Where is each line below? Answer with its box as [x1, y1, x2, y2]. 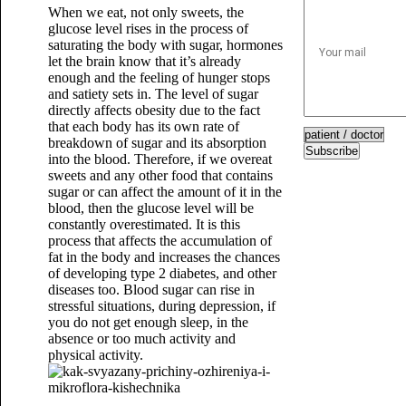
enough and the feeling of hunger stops [47, 70, 270, 85]
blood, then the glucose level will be [47, 200, 254, 216]
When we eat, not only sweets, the [47, 5, 244, 20]
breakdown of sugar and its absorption [47, 135, 266, 150]
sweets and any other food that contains [47, 168, 273, 183]
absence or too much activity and [47, 331, 236, 346]
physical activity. [47, 347, 143, 362]
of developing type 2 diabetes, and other [47, 266, 276, 281]
